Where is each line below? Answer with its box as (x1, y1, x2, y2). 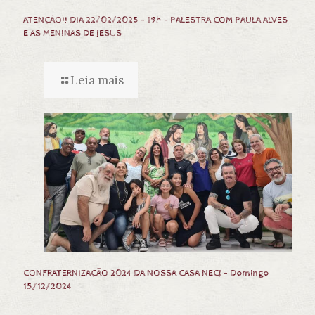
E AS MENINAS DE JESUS (23, 27, 122, 39)
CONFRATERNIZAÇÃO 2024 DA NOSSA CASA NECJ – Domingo (23, 268, 269, 279)
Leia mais (70, 72, 124, 88)
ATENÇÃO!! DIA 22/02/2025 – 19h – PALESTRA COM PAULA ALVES (23, 14, 288, 25)
